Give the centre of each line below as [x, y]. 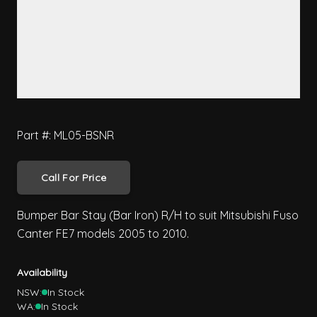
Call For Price [74, 178]
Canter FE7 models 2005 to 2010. [103, 234]
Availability [42, 273]
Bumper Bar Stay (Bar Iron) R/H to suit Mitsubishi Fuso [158, 215]
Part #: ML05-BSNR [65, 136]
